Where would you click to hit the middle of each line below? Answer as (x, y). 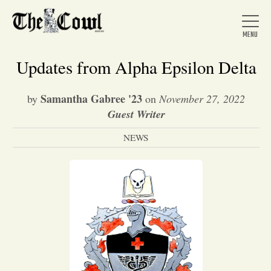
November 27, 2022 (202, 99)
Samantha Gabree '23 (91, 99)
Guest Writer (136, 114)
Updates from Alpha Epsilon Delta (136, 67)
